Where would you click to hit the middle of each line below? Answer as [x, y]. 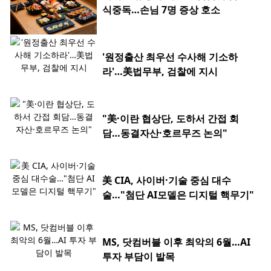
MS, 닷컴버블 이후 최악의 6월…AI [176, 242]
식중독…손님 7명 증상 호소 [161, 10]
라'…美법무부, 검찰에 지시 [160, 72]
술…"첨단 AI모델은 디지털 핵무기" [178, 195]
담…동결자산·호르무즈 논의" [165, 133]
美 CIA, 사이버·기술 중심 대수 [167, 181]
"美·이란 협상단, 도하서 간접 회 [171, 119]
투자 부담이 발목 [139, 257]
